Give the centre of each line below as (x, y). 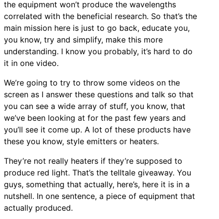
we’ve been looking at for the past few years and (95, 118)
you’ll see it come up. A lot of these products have (97, 129)
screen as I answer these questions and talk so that (99, 94)
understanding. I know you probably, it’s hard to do (98, 51)
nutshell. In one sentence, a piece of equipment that (99, 196)
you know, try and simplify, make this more (83, 39)
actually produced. (38, 208)
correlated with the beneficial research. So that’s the (100, 16)
